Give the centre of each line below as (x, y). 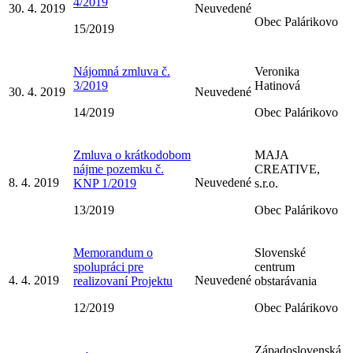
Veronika (277, 71)
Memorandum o (113, 252)
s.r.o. (266, 183)
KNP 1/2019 (105, 183)
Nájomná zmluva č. (122, 71)
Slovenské (280, 252)
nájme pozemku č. (119, 169)
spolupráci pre (108, 266)
